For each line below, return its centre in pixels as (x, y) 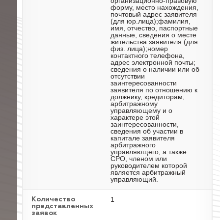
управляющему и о (141, 110)
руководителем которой (149, 165)
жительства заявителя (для (154, 42)
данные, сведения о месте (153, 35)
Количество (53, 199)
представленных (62, 206)
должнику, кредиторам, (148, 97)
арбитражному (134, 104)
